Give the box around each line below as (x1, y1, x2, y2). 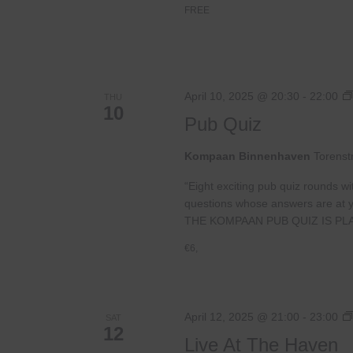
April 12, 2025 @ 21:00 (184, 310, 299, 323)
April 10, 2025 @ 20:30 (184, 89, 299, 102)
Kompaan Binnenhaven (184, 149, 314, 162)
